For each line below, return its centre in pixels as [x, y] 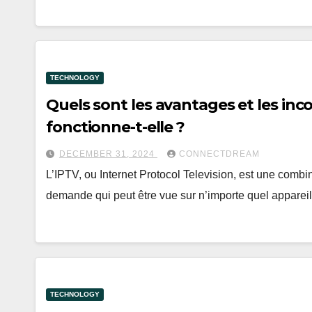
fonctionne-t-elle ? [116, 127]
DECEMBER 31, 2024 [108, 154]
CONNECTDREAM [219, 154]
